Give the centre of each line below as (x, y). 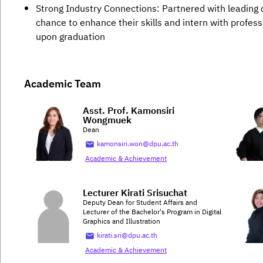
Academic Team (63, 85)
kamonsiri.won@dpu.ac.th (138, 144)
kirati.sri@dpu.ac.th (127, 236)
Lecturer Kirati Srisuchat (135, 194)
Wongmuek (107, 121)
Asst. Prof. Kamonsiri (129, 112)
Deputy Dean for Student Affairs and (140, 203)
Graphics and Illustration (122, 222)
